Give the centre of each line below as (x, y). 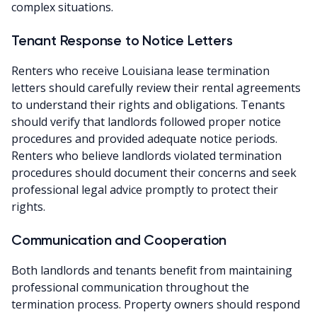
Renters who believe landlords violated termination (146, 155)
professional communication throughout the (130, 287)
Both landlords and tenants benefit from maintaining (152, 270)
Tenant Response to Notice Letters (122, 40)
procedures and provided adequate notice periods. (144, 138)
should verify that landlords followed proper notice (146, 121)
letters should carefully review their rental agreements (156, 87)
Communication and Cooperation (119, 240)
